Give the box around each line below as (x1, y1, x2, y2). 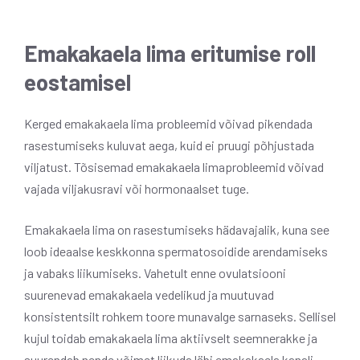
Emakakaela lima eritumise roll (24, 39, 316, 67)
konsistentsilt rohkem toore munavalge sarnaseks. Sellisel (24, 308, 336, 324)
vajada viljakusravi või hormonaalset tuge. (24, 180, 249, 196)
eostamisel (24, 67, 131, 96)
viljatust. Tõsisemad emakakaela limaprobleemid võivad (24, 158, 324, 174)
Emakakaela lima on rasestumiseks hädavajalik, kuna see (24, 221, 329, 237)
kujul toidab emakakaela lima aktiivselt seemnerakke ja (24, 329, 317, 346)
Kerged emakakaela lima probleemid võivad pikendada (24, 115, 313, 131)
